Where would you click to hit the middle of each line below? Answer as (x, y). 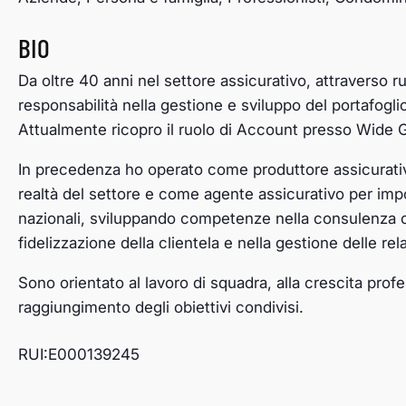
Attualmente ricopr (86, 130)
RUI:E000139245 (79, 355)
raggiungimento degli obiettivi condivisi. (161, 308)
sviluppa (119, 219)
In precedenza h (76, 170)
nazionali (49, 219)
